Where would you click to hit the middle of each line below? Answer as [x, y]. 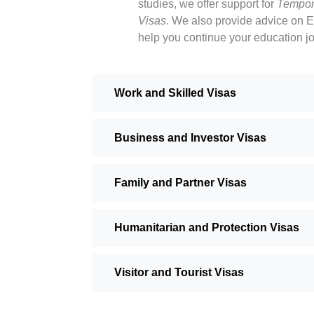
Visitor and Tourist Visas [179, 273]
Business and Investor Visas [190, 138]
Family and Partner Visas [180, 183]
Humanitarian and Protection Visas [207, 228]
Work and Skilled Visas [175, 93]
